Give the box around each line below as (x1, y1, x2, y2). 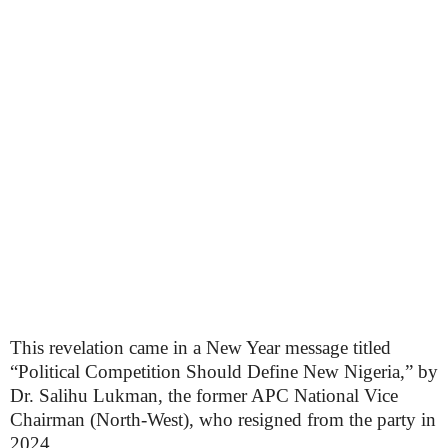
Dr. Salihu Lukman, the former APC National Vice (10, 385, 398, 406)
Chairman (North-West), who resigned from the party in (10, 409, 436, 430)
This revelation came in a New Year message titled (10, 337, 391, 358)
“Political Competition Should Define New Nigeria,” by (10, 361, 438, 382)
